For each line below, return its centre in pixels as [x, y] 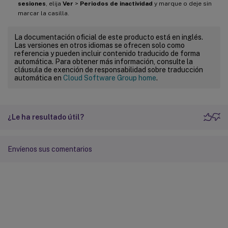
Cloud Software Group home [110, 78]
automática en [39, 78]
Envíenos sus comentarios [50, 149]
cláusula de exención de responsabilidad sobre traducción [109, 69]
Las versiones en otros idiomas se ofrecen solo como [99, 45]
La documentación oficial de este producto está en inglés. [109, 37]
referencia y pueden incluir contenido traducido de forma [107, 53]
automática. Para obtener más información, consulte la [104, 61]
